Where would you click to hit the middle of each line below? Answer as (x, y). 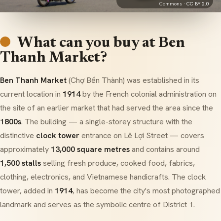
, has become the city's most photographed (146, 191)
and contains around (165, 149)
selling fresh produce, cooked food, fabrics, (118, 163)
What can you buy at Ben (101, 43)
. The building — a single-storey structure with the (107, 122)
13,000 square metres (90, 149)
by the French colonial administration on (148, 94)
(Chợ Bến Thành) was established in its (133, 80)
